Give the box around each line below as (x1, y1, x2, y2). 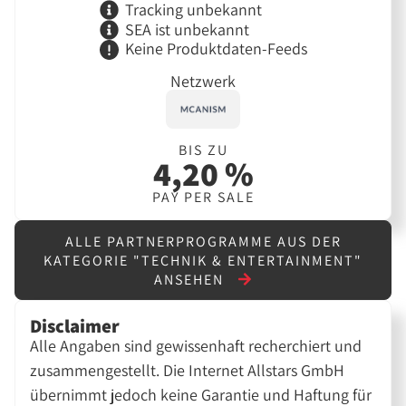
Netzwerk (170, 70, 236, 92)
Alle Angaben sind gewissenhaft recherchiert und (30, 334, 362, 356)
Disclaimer (30, 313, 121, 338)
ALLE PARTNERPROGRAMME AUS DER (64, 231, 342, 251)
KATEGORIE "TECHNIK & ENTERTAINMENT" (43, 250, 362, 270)
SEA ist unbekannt (124, 18, 249, 40)
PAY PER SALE (151, 187, 255, 207)
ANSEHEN (154, 269, 228, 289)
